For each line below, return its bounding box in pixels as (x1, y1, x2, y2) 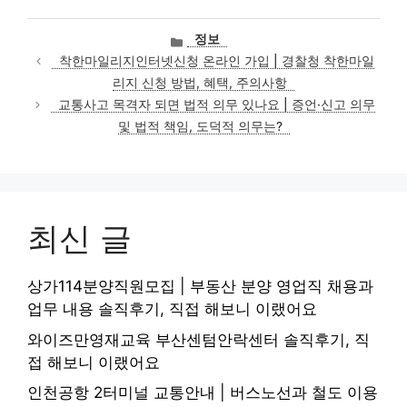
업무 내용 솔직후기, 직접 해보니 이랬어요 (27, 300, 317, 319)
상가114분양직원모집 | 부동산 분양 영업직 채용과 (27, 277, 373, 296)
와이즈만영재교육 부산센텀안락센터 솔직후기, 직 (27, 330, 370, 349)
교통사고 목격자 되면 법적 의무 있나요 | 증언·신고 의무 (58, 97, 376, 113)
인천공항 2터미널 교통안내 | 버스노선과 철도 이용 (27, 383, 378, 402)
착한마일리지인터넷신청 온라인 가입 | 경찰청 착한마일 (59, 54, 375, 69)
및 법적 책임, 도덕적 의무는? (117, 119, 283, 134)
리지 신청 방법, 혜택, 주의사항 (113, 75, 287, 91)
